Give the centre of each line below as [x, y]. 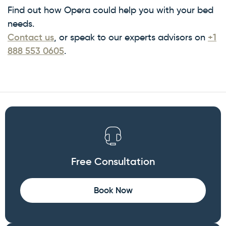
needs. [21, 23]
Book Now [113, 191]
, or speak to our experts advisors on [131, 37]
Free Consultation [113, 162]
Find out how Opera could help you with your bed [110, 10]
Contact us [31, 37]
